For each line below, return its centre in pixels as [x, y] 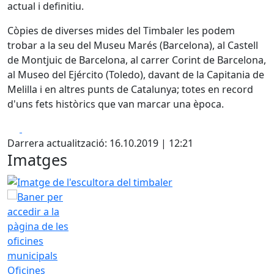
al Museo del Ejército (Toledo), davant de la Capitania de [136, 75]
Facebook [44, 128]
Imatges [37, 160]
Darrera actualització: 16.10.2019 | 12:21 [100, 143]
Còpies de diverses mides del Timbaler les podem [121, 31]
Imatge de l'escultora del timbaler [84, 180]
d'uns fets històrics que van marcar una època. [116, 104]
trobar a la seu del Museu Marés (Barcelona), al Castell [133, 45]
